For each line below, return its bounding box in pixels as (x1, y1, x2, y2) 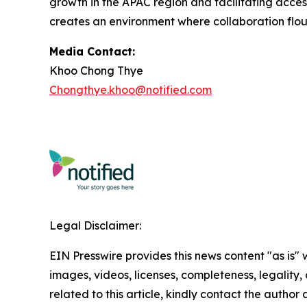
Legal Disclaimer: (49, 219, 141, 233)
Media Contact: (49, 45, 135, 59)
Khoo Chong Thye (49, 64, 143, 78)
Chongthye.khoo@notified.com (49, 83, 212, 97)
